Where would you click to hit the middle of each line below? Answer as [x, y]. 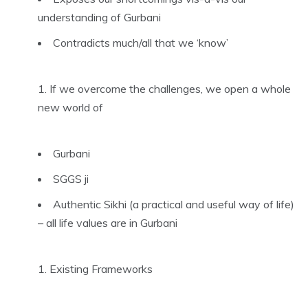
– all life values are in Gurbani [108, 222]
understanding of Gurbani [99, 17]
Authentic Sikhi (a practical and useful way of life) [174, 204]
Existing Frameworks [101, 268]
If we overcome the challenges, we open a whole [170, 88]
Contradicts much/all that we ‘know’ [141, 42]
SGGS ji [71, 178]
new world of [70, 107]
